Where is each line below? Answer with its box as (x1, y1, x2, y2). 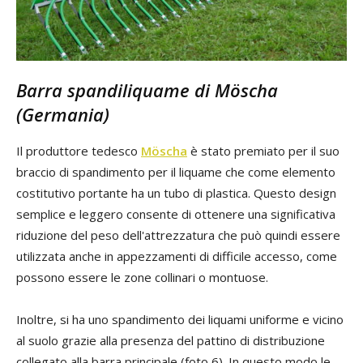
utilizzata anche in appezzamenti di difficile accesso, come (16, 248, 337, 265)
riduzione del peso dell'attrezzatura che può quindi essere (16, 227, 340, 244)
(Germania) (16, 102, 109, 127)
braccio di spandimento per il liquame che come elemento (16, 164, 335, 181)
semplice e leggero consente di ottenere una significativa (16, 206, 335, 223)
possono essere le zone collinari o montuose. (16, 269, 268, 286)
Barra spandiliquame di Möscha (16, 78, 278, 103)
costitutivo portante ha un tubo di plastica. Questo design (16, 185, 336, 202)
